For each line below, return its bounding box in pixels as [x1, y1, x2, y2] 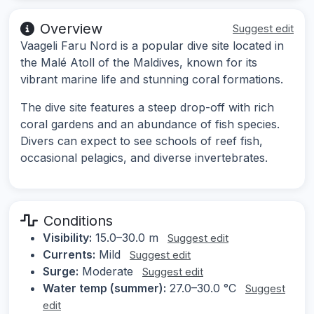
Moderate [78, 264, 137, 279]
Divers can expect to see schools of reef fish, [20, 134, 263, 149]
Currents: [43, 247, 95, 262]
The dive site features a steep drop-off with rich [20, 100, 274, 115]
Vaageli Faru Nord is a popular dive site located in [20, 39, 284, 53]
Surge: [43, 264, 78, 279]
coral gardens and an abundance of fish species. [20, 117, 280, 132]
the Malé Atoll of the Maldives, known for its [20, 55, 257, 70]
